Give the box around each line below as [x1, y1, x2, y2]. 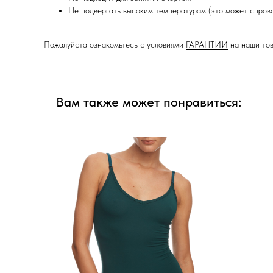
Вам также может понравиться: [56, 94, 241, 110]
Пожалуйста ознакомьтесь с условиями [44, 40, 186, 49]
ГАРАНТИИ [186, 40, 228, 49]
